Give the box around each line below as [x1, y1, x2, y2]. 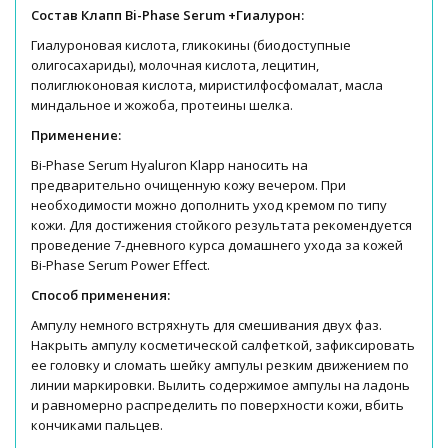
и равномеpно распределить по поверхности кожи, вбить [31, 396, 404, 414]
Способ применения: [31, 286, 170, 304]
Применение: [31, 126, 121, 144]
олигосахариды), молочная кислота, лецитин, [31, 56, 319, 74]
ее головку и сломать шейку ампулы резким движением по [31, 356, 409, 374]
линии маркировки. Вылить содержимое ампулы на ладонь [31, 376, 410, 394]
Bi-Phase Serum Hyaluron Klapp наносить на [31, 156, 308, 174]
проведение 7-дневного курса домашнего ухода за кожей [31, 236, 403, 254]
